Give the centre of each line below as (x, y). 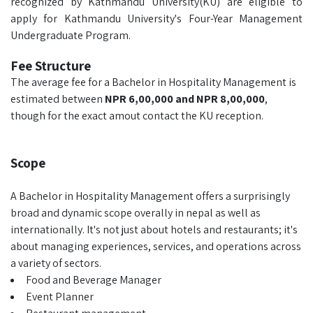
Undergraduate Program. (71, 35)
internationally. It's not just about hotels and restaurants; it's (154, 230)
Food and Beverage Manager (94, 280)
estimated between (58, 99)
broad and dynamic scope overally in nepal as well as (136, 213)
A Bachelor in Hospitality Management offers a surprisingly (150, 196)
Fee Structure (51, 66)
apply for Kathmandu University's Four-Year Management (156, 19)
